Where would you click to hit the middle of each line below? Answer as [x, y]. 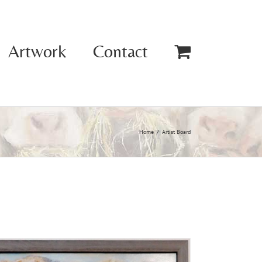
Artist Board [176, 132]
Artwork [37, 51]
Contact [120, 51]
